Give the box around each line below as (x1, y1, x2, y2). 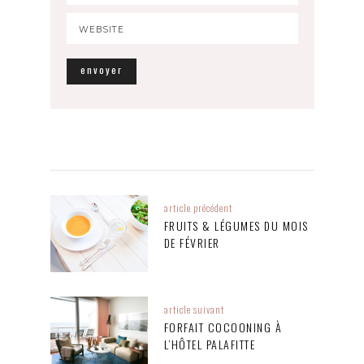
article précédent (163, 201, 232, 215)
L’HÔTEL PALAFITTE (163, 336, 255, 353)
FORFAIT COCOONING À (163, 318, 282, 336)
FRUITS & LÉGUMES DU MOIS (163, 217, 309, 235)
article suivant (163, 302, 224, 317)
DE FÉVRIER (163, 234, 220, 252)
